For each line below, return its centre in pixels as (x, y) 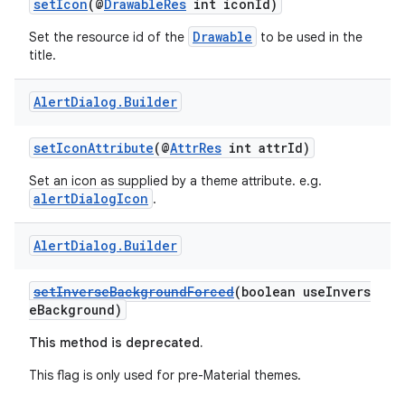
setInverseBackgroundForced (134, 292)
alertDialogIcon (91, 198)
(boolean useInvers (302, 292)
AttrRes (196, 148)
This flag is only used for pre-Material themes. (165, 375)
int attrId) (266, 148)
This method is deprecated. (116, 343)
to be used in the (310, 37)
